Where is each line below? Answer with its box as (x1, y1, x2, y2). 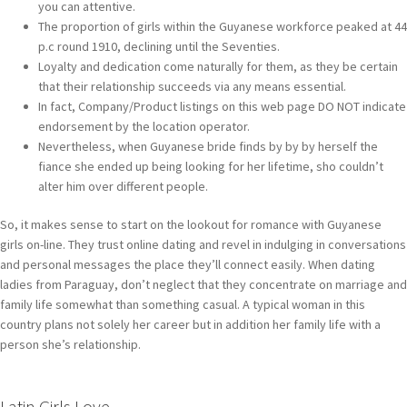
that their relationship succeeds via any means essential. (38, 78, 346, 95)
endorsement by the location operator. (38, 118, 250, 135)
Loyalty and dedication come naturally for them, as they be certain (38, 58, 398, 75)
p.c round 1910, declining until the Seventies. (38, 38, 280, 55)
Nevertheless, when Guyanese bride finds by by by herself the (38, 138, 378, 155)
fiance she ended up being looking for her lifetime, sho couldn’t (38, 158, 383, 175)
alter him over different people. (38, 178, 208, 195)
